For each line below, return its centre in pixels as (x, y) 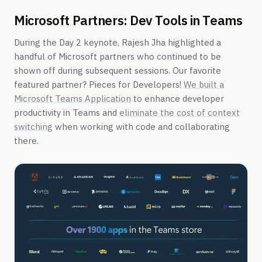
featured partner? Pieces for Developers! (99, 84)
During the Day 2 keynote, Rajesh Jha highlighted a (118, 42)
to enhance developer (177, 98)
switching (33, 126)
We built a (204, 84)
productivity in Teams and (67, 112)
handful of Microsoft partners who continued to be (118, 56)
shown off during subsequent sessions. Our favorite (118, 70)
